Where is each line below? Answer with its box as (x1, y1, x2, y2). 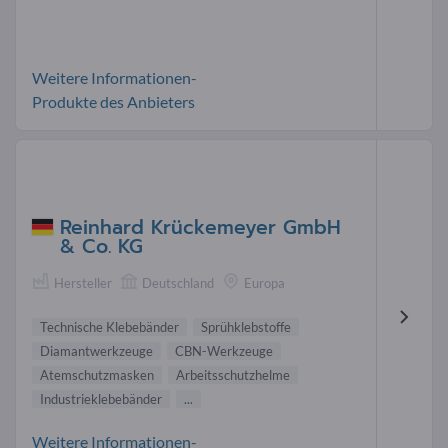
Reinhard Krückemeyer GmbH (60, 212, 341, 242)
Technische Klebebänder (40, 319, 179, 336)
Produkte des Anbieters (32, 91, 195, 111)
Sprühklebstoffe (201, 319, 291, 336)
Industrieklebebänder (40, 391, 162, 408)
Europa (244, 274, 285, 291)
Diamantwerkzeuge (40, 343, 153, 360)
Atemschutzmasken (40, 367, 154, 384)
